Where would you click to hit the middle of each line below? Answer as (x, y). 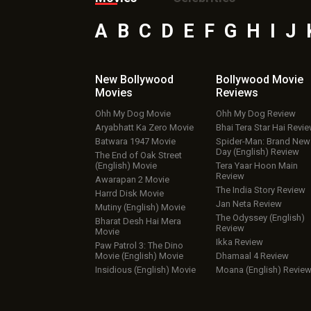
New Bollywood (134, 79)
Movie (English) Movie (139, 256)
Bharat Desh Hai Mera (138, 221)
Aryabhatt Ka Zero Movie (144, 127)
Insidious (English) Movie (145, 270)
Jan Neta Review (249, 204)
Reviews (237, 93)
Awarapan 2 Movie (132, 179)
